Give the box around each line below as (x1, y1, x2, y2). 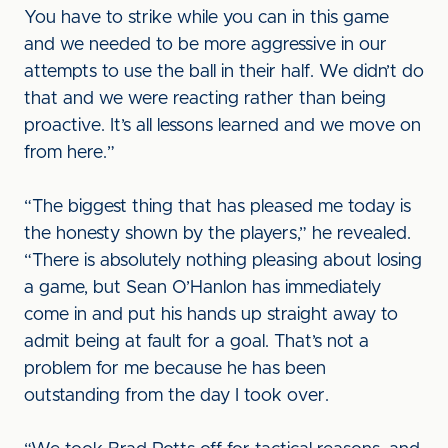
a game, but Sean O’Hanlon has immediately (24, 279, 381, 297)
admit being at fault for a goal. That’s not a (24, 333, 369, 351)
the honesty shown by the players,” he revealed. (24, 225, 411, 243)
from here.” (24, 144, 115, 162)
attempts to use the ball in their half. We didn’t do (24, 63, 424, 81)
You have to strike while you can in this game (24, 9, 389, 27)
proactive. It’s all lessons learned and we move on (24, 117, 421, 135)
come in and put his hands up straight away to (24, 306, 398, 324)
